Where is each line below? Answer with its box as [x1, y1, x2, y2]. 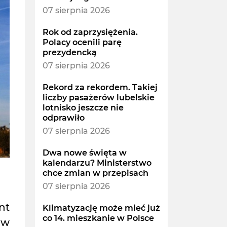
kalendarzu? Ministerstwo [42, 158, 152, 168]
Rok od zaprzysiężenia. [42, 27, 138, 37]
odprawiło [42, 113, 85, 123]
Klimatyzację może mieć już [42, 203, 160, 213]
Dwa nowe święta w [42, 148, 127, 158]
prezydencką [42, 48, 97, 58]
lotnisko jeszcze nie [42, 103, 124, 113]
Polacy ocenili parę [42, 37, 122, 48]
